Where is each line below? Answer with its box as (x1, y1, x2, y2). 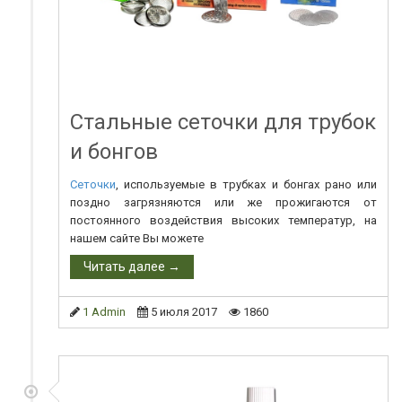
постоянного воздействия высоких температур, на (70, 214, 377, 228)
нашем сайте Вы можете (70, 232, 204, 246)
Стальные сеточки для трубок (70, 109, 376, 135)
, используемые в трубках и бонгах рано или (116, 178, 377, 192)
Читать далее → (83, 259, 180, 275)
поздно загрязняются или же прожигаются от (70, 196, 377, 210)
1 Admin (83, 305, 126, 319)
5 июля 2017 (151, 305, 217, 319)
